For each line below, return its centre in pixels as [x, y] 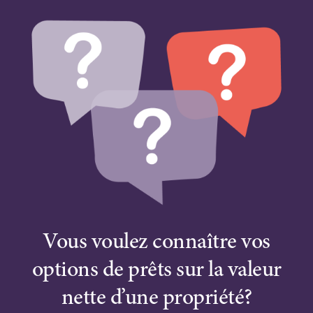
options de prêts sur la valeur [156, 271]
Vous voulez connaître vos [156, 243]
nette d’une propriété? [156, 299]
